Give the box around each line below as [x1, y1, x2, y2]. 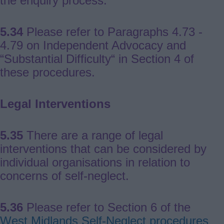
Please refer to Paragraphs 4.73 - [23, 25, 202, 39]
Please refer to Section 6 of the [23, 200, 190, 214]
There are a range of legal [23, 128, 163, 142]
